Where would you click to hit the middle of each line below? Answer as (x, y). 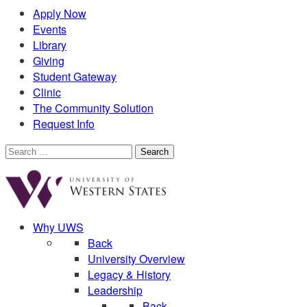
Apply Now (60, 13)
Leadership (115, 290)
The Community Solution (93, 108)
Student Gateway (75, 76)
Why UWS (58, 227)
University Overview (136, 259)
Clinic (47, 92)
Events (50, 29)
